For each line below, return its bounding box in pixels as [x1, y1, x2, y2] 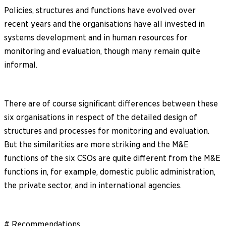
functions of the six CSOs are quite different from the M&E [4, 153, 220, 163]
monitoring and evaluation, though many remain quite [4, 46, 200, 56]
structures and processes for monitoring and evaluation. [4, 126, 209, 136]
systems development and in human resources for [4, 32, 188, 42]
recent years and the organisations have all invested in [4, 19, 205, 29]
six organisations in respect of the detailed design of [4, 112, 197, 122]
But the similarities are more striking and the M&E [4, 139, 189, 149]
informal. [4, 60, 37, 70]
